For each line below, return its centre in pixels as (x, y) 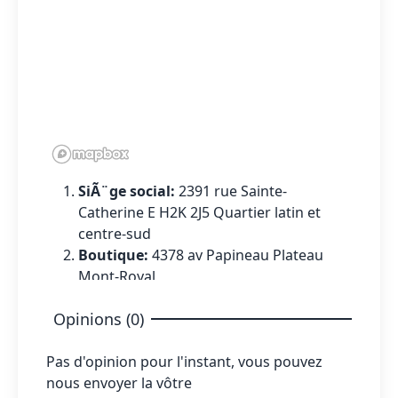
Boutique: (115, 255)
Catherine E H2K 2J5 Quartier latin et (199, 212)
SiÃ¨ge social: (128, 191)
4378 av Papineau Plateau (238, 255)
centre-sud (115, 233)
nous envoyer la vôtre (119, 382)
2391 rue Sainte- (233, 191)
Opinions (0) (99, 318)
